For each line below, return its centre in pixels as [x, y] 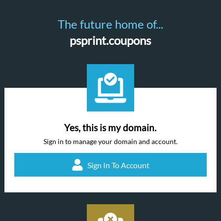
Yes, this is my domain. [110, 128]
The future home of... [110, 24]
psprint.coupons [110, 40]
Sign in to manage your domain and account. [110, 141]
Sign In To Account [118, 165]
